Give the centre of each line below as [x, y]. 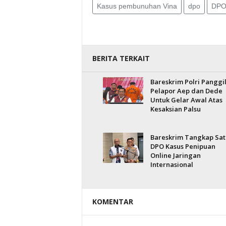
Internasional [172, 164]
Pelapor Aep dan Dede [186, 91]
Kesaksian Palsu [175, 109]
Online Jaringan [175, 155]
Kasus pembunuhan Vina [137, 6]
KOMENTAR [112, 202]
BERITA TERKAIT [121, 58]
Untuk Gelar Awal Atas [186, 100]
